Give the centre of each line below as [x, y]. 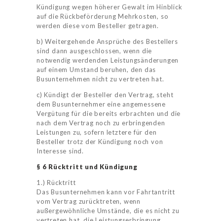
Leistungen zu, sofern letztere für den [97, 132]
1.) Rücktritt [56, 183]
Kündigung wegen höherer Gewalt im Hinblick [110, 7]
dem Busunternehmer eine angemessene [101, 104]
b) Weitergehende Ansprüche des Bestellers [107, 42]
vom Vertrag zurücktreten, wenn [89, 202]
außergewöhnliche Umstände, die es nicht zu [108, 211]
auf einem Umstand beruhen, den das [96, 70]
